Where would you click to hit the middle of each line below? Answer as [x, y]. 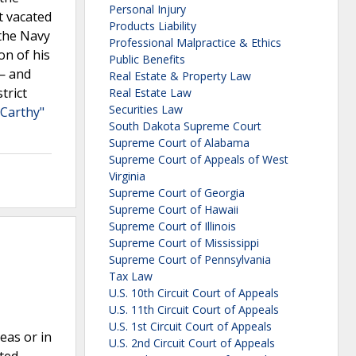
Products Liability [153, 26]
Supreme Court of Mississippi [184, 243]
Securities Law [146, 110]
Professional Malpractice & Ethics [195, 43]
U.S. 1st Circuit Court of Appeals [190, 327]
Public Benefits [147, 60]
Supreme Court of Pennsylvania [190, 260]
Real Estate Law [150, 93]
